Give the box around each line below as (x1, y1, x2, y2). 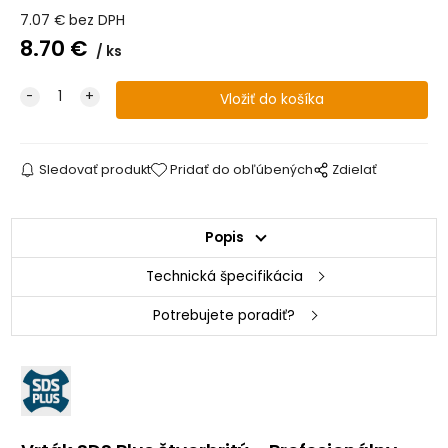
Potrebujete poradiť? (153, 305, 295, 325)
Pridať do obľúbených (170, 160, 314, 178)
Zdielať (332, 160, 378, 178)
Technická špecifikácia (145, 266, 303, 286)
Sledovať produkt (38, 160, 151, 178)
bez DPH (68, 10, 125, 30)
